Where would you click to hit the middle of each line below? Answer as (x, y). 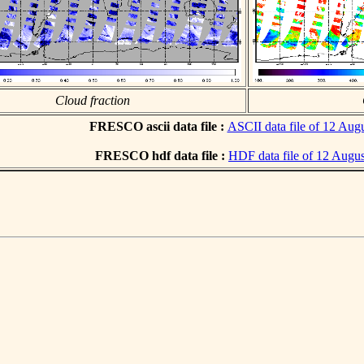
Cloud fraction (93, 100)
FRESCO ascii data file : (158, 126)
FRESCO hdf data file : (162, 155)
